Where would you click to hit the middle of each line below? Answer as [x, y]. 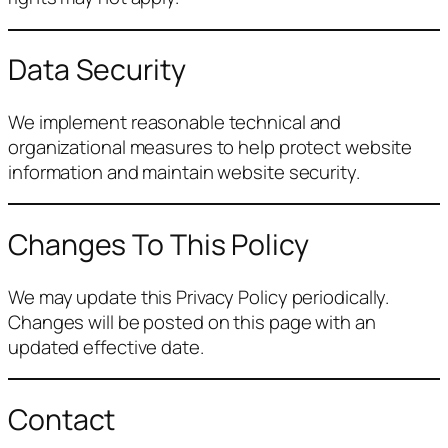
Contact [62, 419]
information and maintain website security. [184, 171]
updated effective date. [106, 346]
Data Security [97, 70]
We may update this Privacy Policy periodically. [199, 296]
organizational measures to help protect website [210, 146]
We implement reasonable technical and [175, 121]
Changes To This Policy [158, 245]
